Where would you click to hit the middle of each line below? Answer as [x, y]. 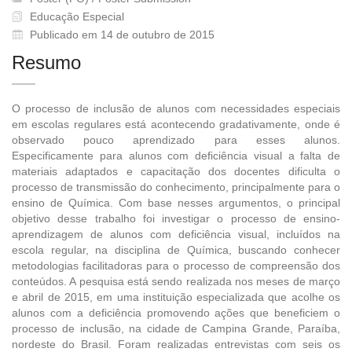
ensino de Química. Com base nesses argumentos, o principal [176, 202]
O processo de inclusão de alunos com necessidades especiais [176, 108]
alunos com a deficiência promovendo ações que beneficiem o [176, 312]
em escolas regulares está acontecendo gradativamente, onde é [176, 124]
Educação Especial [75, 16]
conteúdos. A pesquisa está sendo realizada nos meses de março [176, 281]
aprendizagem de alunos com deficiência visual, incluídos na [176, 234]
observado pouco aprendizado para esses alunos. [176, 139]
